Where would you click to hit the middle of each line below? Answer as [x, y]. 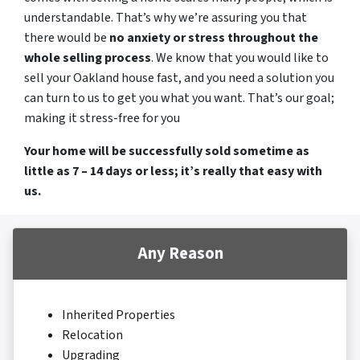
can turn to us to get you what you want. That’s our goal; [179, 98]
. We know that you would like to [240, 58]
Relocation [92, 335]
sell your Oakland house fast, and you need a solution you [179, 78]
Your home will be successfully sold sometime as [167, 151]
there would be [67, 38]
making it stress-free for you [102, 119]
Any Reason [180, 254]
